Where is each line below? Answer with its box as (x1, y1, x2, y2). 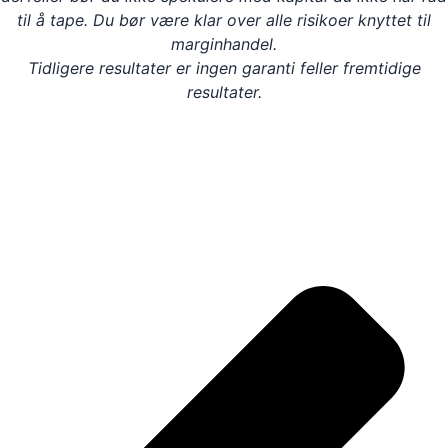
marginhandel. (171, 33, 277, 54)
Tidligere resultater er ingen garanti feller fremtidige (27, 57, 421, 78)
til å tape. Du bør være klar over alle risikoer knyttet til (17, 9, 431, 30)
